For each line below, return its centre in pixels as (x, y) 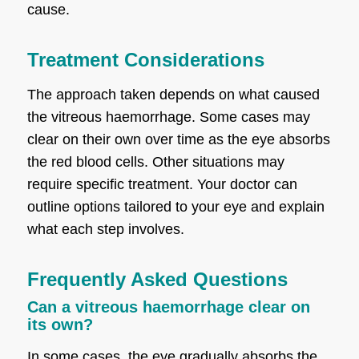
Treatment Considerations (145, 60)
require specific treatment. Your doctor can (162, 184)
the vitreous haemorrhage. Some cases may (168, 117)
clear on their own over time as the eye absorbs (178, 139)
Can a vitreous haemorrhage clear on (168, 307)
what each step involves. (105, 229)
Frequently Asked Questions (157, 279)
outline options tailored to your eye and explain (175, 206)
